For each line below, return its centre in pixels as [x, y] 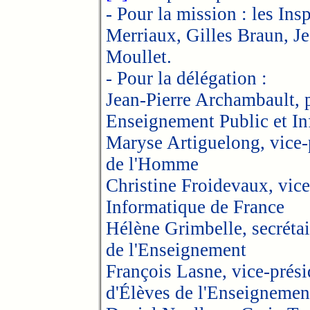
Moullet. [138, 57]
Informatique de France [195, 207]
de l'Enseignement [176, 250]
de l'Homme [152, 164]
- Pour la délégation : [186, 78]
